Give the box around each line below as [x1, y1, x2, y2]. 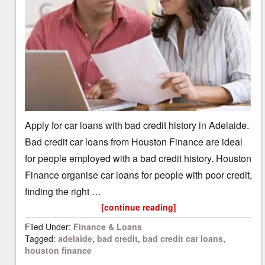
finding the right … [25, 185, 101, 198]
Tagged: [25, 232, 58, 244]
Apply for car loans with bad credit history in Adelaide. [25, 118, 249, 132]
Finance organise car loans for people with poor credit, [25, 168, 252, 182]
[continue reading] [101, 201, 176, 213]
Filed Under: [25, 221, 73, 232]
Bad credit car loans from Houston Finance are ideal [25, 135, 243, 148]
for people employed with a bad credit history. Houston [25, 151, 251, 165]
